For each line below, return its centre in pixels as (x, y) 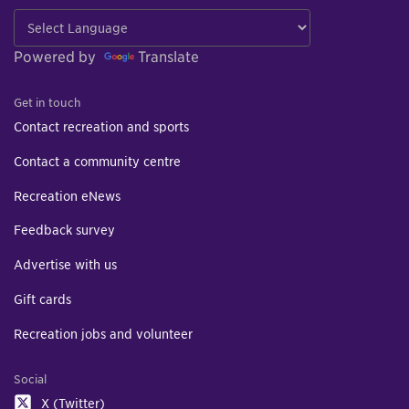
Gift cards (42, 299)
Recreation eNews (67, 195)
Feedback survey (64, 230)
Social (30, 379)
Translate (168, 57)
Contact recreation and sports (101, 126)
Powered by (57, 57)
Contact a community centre (97, 161)
